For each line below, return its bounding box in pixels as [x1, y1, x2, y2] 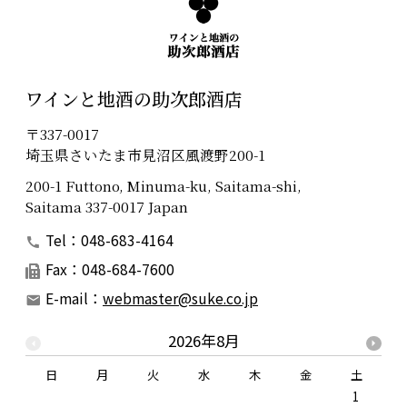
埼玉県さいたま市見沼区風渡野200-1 [25, 144, 265, 164]
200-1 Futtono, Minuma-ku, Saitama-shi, [25, 175, 302, 196]
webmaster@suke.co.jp [103, 287, 258, 308]
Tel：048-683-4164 [45, 229, 174, 250]
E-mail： [45, 287, 103, 308]
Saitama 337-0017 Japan [25, 196, 188, 217]
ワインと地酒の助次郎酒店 [25, 84, 243, 112]
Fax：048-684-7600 [45, 258, 174, 279]
